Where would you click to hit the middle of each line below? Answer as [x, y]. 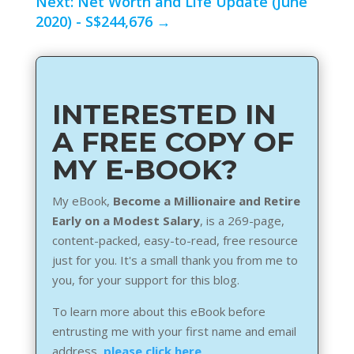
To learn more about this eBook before [158, 312]
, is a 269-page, [242, 221]
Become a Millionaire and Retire [206, 201]
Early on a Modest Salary [126, 221]
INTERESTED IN [164, 115]
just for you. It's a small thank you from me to [175, 260]
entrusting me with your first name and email [174, 331]
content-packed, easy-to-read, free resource [175, 241]
